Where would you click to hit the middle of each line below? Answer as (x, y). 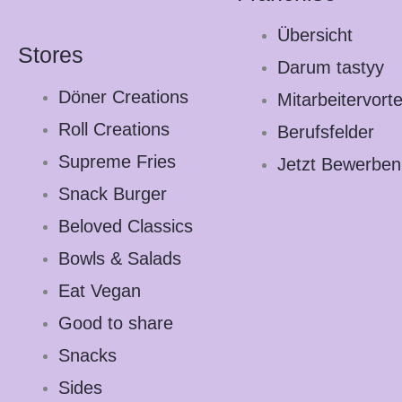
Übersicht (315, 35)
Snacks (87, 355)
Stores (51, 54)
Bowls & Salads (120, 258)
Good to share (116, 323)
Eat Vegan (100, 290)
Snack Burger (113, 193)
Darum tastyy (331, 67)
